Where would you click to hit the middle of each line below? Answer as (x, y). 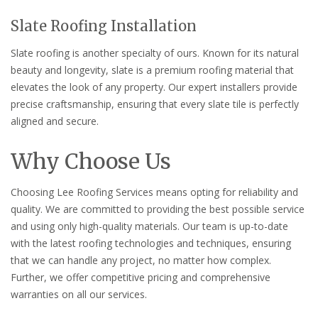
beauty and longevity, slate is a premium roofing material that (152, 70)
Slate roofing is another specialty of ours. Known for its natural (155, 53)
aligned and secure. (55, 121)
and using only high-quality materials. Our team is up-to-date (149, 226)
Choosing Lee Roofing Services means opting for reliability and (154, 192)
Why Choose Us (91, 161)
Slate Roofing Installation (104, 26)
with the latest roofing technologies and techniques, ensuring (151, 243)
